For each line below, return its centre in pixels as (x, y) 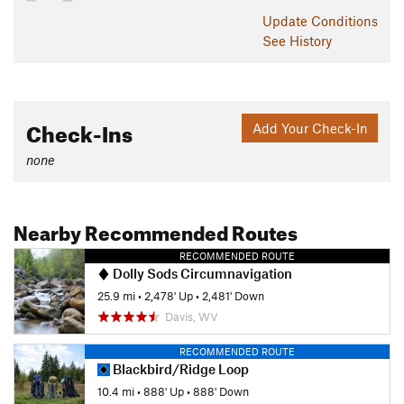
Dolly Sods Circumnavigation (201, 274)
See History (297, 41)
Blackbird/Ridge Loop (179, 369)
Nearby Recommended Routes (156, 230)
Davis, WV (192, 317)
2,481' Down (233, 295)
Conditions (344, 21)
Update (287, 21)
